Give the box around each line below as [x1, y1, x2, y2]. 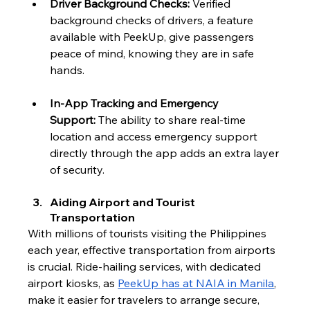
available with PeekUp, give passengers [50, 30, 257, 44]
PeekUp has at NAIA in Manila [118, 276, 275, 291]
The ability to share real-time [95, 113, 249, 127]
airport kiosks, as [28, 276, 118, 291]
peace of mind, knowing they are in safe [50, 46, 257, 61]
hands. [50, 63, 85, 77]
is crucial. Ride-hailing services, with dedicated [28, 259, 264, 274]
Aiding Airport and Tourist [50, 195, 198, 210]
